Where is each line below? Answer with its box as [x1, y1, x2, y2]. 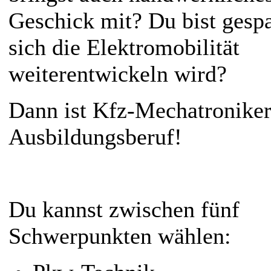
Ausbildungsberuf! [8, 123, 182, 149]
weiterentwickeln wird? [8, 60, 227, 87]
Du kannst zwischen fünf [8, 196, 240, 222]
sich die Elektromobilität [8, 34, 240, 60]
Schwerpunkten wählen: [8, 223, 231, 249]
